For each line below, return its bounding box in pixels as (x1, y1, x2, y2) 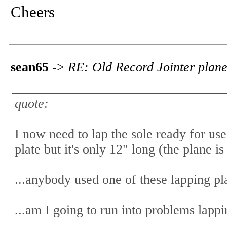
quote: (15, 96, 49, 111)
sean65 (11, 60, 49, 74)
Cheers (11, 4, 55, 21)
